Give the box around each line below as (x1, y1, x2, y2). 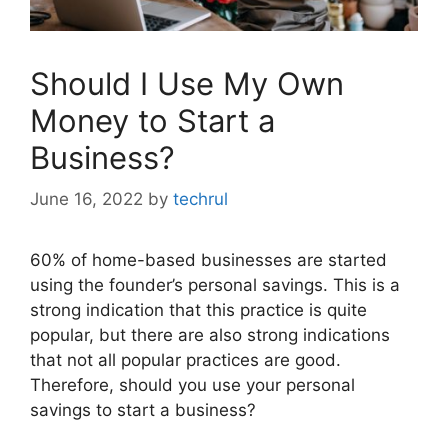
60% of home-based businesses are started (30, 250, 387, 271)
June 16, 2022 (30, 189, 143, 210)
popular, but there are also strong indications (30, 325, 390, 346)
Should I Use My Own (30, 64, 344, 102)
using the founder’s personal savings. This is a (30, 275, 400, 296)
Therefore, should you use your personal (30, 375, 355, 396)
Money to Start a (30, 101, 275, 139)
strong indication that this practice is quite (30, 300, 367, 321)
